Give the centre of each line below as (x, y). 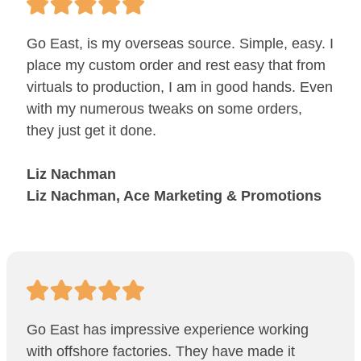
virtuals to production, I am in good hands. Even (180, 87)
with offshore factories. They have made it (161, 351)
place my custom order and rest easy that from (176, 65)
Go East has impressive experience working (168, 329)
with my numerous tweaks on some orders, (164, 108)
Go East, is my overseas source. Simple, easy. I (180, 43)
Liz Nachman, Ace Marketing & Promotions (174, 195)
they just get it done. (91, 130)
